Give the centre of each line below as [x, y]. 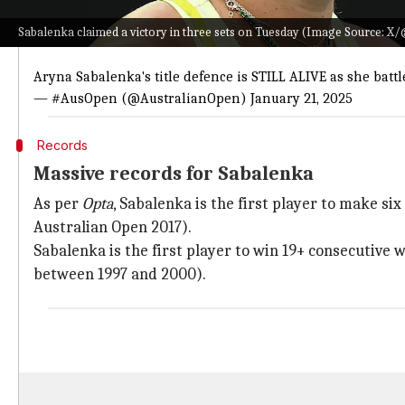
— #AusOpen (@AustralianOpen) [142, 99]
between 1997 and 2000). [120, 274]
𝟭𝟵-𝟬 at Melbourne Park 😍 [122, 33]
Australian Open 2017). [113, 227]
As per [58, 204]
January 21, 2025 [301, 99]
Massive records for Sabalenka [174, 174]
